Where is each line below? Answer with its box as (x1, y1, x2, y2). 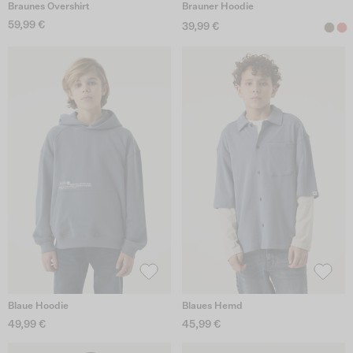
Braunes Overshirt (8, 2, 90, 13)
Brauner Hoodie (181, 2, 254, 13)
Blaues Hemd (181, 301, 243, 311)
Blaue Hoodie (8, 301, 69, 311)
